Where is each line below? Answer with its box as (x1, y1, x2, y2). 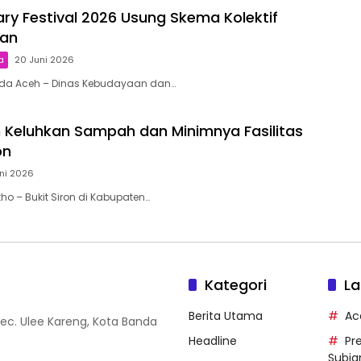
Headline (189, 333, 237, 350)
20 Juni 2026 (15, 52, 74, 66)
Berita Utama (189, 308, 263, 325)
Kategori (205, 275, 267, 296)
